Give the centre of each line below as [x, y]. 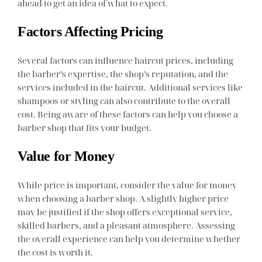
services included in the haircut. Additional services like [130, 87]
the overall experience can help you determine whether [129, 239]
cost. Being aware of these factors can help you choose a [128, 114]
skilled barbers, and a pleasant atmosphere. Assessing [127, 225]
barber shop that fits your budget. [85, 127]
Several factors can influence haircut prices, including [126, 60]
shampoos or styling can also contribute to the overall [124, 100]
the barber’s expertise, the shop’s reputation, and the [123, 73]
